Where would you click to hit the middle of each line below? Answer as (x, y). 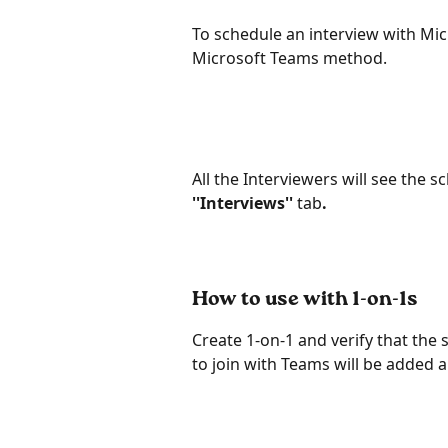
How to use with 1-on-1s (305, 300)
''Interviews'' (244, 202)
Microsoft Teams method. (289, 57)
